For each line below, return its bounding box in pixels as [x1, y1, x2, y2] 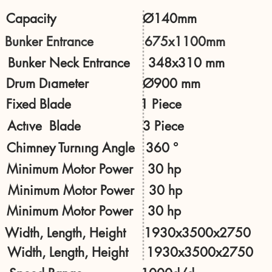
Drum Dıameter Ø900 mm [6, 75, 200, 92]
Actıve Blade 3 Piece [7, 118, 184, 134]
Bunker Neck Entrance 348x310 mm [8, 55, 225, 71]
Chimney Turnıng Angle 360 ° [7, 140, 178, 156]
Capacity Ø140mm [6, 10, 197, 27]
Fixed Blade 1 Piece [6, 96, 182, 112]
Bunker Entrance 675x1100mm [5, 33, 225, 50]
